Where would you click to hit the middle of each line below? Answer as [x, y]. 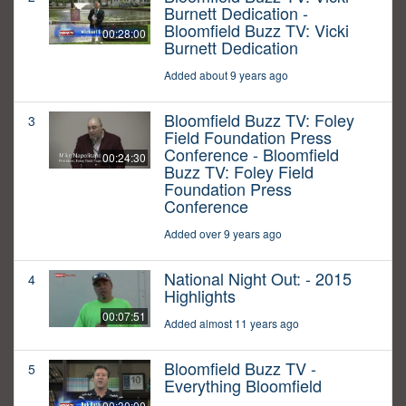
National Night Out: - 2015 [258, 279]
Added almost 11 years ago [232, 324]
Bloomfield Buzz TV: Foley [259, 120]
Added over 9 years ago [223, 234]
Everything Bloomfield [243, 386]
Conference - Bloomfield [251, 155]
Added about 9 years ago [226, 75]
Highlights [200, 296]
